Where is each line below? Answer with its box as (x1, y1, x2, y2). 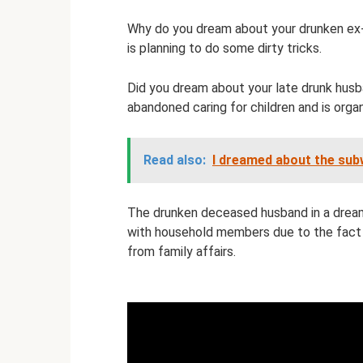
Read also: (143, 152, 206, 168)
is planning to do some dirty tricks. (127, 41, 322, 56)
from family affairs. (127, 244, 236, 259)
